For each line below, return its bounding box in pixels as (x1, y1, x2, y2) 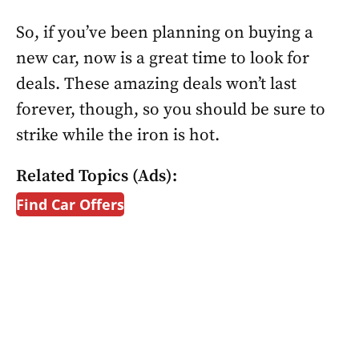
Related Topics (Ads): (16, 166, 177, 187)
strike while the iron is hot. (16, 125, 220, 146)
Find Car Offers (16, 195, 124, 214)
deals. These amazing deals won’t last (16, 74, 296, 95)
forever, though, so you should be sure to (16, 99, 325, 120)
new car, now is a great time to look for (16, 48, 309, 69)
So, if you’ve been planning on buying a (16, 22, 313, 43)
